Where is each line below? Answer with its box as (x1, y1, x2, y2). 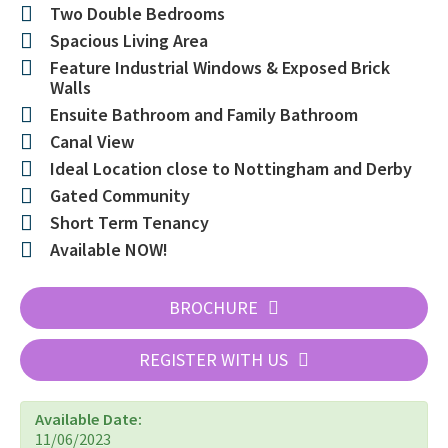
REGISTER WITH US (139, 348, 288, 371)
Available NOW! (50, 238, 168, 261)
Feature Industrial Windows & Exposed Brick (50, 56, 390, 79)
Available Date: (35, 409, 142, 430)
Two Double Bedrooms (50, 2, 225, 25)
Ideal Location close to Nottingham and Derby (50, 157, 412, 180)
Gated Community (50, 184, 190, 207)
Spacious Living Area (50, 29, 208, 52)
